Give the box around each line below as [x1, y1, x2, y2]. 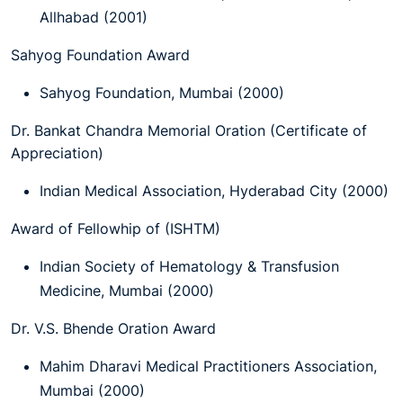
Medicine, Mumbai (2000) [40, 282, 214, 300]
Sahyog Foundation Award [11, 46, 190, 64]
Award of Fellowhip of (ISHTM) [11, 219, 220, 237]
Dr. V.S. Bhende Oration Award [11, 319, 216, 337]
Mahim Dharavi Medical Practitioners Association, [40, 357, 377, 375]
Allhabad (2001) [40, 8, 148, 26]
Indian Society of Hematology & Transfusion [40, 257, 339, 275]
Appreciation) [11, 144, 103, 162]
